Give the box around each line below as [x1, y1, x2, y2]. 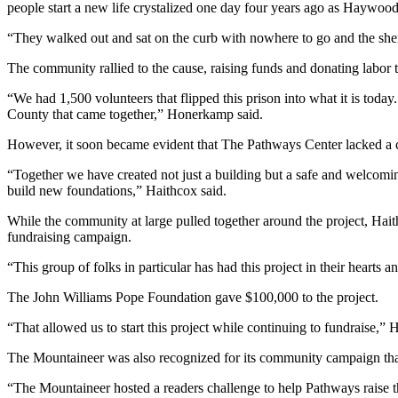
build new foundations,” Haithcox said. [7, 182, 227, 198]
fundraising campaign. [7, 228, 131, 244]
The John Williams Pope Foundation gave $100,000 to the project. [7, 289, 378, 305]
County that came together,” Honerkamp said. [7, 106, 263, 122]
